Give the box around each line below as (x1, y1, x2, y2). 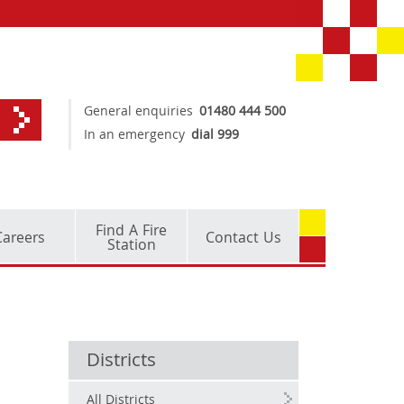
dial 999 (191, 125, 240, 147)
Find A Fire (96, 220, 167, 244)
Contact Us (205, 227, 281, 252)
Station (106, 234, 156, 259)
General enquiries (84, 102, 193, 124)
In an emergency (84, 125, 185, 147)
